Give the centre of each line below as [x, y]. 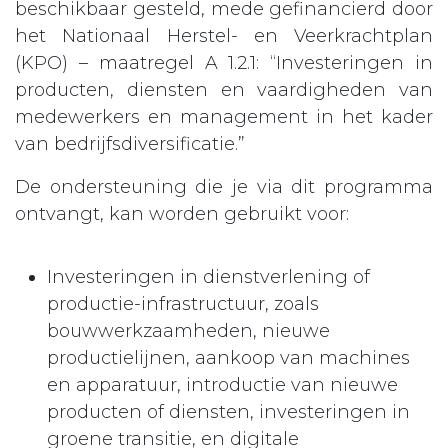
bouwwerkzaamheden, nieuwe [188, 330]
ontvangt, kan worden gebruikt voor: [182, 213]
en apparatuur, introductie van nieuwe [222, 384]
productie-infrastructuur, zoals [183, 303]
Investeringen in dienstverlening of [208, 276]
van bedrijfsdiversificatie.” [130, 143]
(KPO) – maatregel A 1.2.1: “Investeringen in [224, 62]
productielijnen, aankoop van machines [228, 357]
